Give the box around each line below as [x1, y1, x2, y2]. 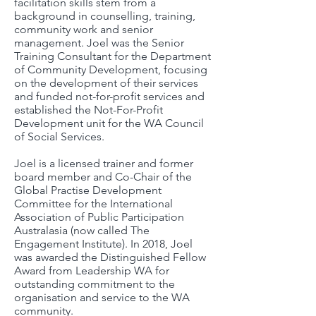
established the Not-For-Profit [14, 102, 163, 116]
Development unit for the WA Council [14, 116, 204, 130]
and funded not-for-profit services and [14, 89, 205, 103]
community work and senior [14, 22, 153, 36]
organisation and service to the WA [14, 290, 190, 304]
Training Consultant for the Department [14, 49, 211, 63]
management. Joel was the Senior [14, 35, 184, 49]
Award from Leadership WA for [14, 263, 169, 277]
